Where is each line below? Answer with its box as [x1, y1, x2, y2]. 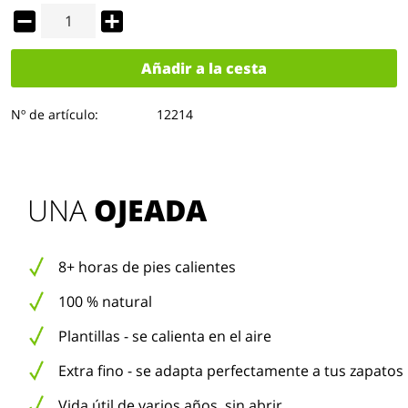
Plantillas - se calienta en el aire [58, 326, 271, 346]
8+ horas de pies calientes [58, 257, 236, 277]
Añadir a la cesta [141, 58, 267, 78]
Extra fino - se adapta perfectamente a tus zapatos [58, 361, 403, 381]
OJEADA [94, 190, 207, 229]
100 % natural [58, 291, 152, 311]
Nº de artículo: [11, 106, 98, 123]
